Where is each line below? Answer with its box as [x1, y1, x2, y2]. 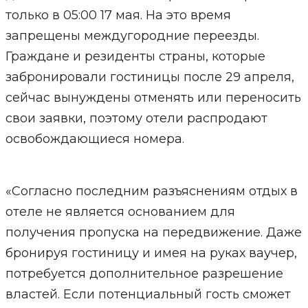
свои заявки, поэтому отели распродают [5, 111, 267, 126]
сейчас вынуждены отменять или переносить [5, 90, 301, 105]
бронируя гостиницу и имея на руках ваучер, [5, 245, 297, 261]
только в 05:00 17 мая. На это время [5, 8, 231, 23]
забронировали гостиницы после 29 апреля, [5, 69, 294, 85]
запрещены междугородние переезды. [5, 28, 259, 43]
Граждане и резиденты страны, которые [5, 49, 265, 64]
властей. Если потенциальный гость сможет [5, 287, 291, 302]
